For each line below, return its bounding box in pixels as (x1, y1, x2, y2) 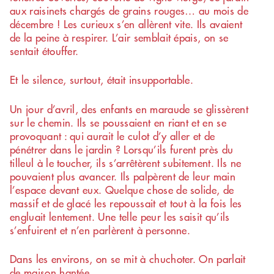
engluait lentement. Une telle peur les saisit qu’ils (10, 209, 230, 224)
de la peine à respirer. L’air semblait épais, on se (10, 29, 229, 45)
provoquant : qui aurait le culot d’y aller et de (10, 128, 215, 143)
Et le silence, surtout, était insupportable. (10, 72, 194, 87)
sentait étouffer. (10, 43, 79, 58)
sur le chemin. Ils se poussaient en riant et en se (10, 114, 227, 130)
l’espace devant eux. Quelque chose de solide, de (10, 182, 234, 197)
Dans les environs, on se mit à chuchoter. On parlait (10, 251, 246, 267)
